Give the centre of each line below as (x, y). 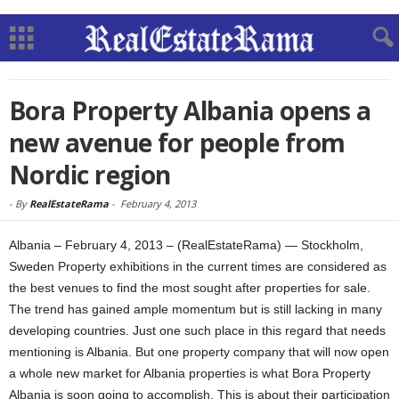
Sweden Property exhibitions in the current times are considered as (198, 266)
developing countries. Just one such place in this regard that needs (197, 330)
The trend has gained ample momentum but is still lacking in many (195, 309)
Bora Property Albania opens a (190, 110)
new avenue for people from (177, 142)
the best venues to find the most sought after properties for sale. (190, 288)
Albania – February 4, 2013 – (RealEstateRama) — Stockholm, (186, 245)
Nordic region (90, 175)
